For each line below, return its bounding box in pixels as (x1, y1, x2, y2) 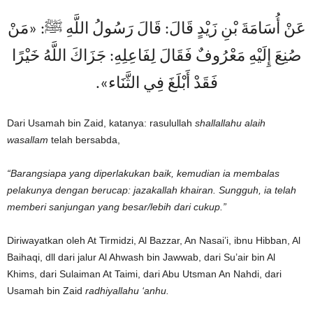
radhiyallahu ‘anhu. (85, 285, 169, 296)
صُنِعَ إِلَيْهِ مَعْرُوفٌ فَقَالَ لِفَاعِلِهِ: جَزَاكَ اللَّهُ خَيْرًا (11, 49, 302, 65)
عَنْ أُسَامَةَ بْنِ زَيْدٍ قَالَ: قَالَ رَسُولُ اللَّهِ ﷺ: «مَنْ (7, 22, 306, 38)
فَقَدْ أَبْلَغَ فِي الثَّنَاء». (95, 76, 218, 92)
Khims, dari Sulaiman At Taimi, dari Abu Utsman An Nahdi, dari (7, 268, 282, 279)
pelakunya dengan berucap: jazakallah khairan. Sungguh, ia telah (7, 184, 296, 196)
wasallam (7, 134, 48, 145)
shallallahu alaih (195, 117, 265, 129)
